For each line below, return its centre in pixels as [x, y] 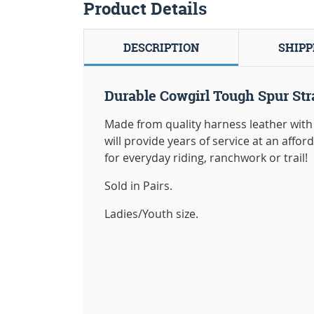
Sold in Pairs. [138, 185]
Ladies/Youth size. [151, 213]
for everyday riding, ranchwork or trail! [206, 157]
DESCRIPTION [161, 47]
